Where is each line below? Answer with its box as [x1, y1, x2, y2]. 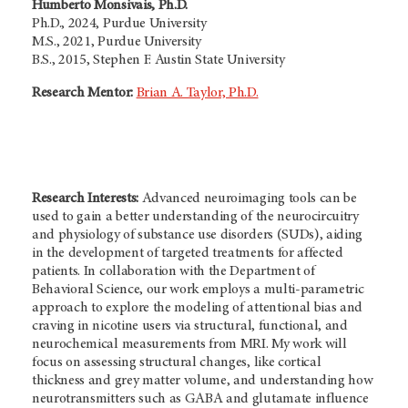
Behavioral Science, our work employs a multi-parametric [32, 281, 364, 297]
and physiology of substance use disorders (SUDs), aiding [32, 227, 363, 242]
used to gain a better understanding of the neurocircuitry [32, 209, 359, 224]
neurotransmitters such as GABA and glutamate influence [32, 391, 369, 406]
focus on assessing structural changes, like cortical [32, 354, 321, 370]
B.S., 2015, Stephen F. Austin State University [32, 52, 285, 67]
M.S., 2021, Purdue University [32, 34, 201, 49]
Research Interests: [32, 190, 142, 206]
